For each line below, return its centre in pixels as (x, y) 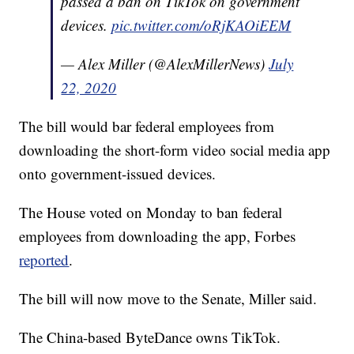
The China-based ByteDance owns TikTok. (150, 337)
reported (44, 260)
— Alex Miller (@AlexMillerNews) (165, 64)
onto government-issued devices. (118, 174)
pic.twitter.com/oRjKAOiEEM (201, 25)
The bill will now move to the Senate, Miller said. (168, 299)
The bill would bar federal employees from (147, 126)
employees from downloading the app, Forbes (158, 236)
